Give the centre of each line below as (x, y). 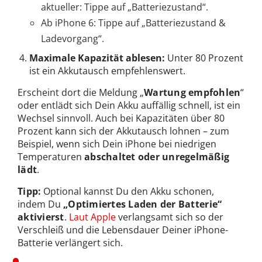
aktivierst (41, 217)
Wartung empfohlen (192, 93)
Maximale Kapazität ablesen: (97, 58)
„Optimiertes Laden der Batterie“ (143, 204)
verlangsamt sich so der (169, 217)
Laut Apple (92, 217)
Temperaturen (51, 157)
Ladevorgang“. (73, 39)
